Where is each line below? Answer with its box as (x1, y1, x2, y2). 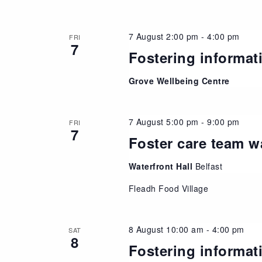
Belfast (195, 160, 223, 172)
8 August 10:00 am (128, 223, 204, 235)
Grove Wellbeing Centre (128, 74, 230, 87)
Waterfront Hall (128, 160, 195, 172)
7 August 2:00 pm (128, 30, 199, 42)
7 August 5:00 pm (128, 115, 199, 127)
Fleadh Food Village (128, 182, 209, 194)
